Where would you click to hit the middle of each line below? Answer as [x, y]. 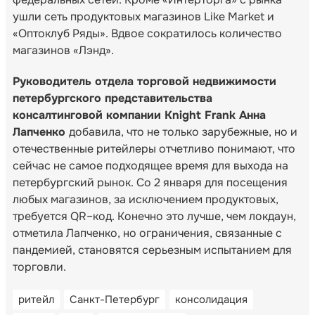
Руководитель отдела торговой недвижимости [144, 81]
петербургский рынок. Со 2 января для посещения [150, 182]
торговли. [41, 266]
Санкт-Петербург [115, 299]
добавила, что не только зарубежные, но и [183, 131]
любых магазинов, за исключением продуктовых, [146, 199]
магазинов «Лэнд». [63, 50]
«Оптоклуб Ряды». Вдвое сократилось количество [147, 33]
